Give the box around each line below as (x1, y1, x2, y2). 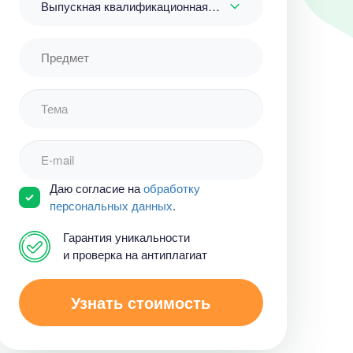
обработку (143, 180, 200, 196)
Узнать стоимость (71, 291, 210, 314)
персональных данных (49, 197, 173, 214)
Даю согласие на (49, 180, 143, 196)
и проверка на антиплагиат (62, 246, 207, 262)
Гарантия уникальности (62, 229, 190, 245)
